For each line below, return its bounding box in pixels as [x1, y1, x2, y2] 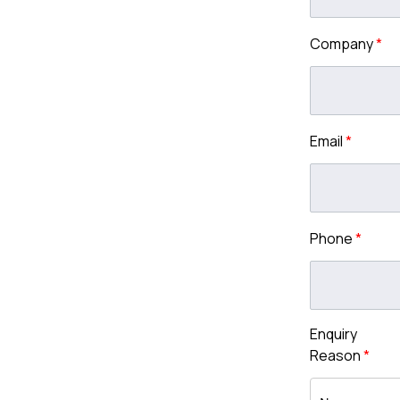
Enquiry [309, 324, 357, 345]
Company [309, 34, 376, 54]
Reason [309, 346, 363, 366]
